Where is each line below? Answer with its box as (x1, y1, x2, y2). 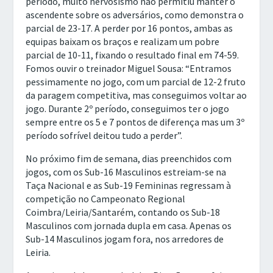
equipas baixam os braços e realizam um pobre (26, 35, 220, 48)
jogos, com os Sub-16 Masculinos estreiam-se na (26, 166, 227, 179)
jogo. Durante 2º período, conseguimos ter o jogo (26, 102, 230, 115)
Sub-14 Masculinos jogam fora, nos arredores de (26, 233, 224, 246)
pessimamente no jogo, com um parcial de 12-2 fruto (26, 76, 246, 88)
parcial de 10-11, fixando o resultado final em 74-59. (26, 49, 239, 62)
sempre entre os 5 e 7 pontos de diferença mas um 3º (26, 116, 245, 129)
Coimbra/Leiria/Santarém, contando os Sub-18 (26, 206, 221, 219)
